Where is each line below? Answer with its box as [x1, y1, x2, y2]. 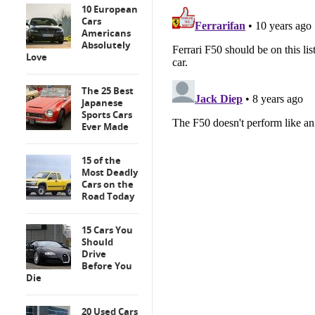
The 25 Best [82, 84, 134, 97]
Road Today [82, 190, 134, 202]
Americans [82, 27, 131, 39]
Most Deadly [82, 166, 138, 179]
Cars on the [82, 178, 134, 191]
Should [82, 236, 113, 248]
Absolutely [82, 39, 130, 51]
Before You [82, 259, 132, 272]
